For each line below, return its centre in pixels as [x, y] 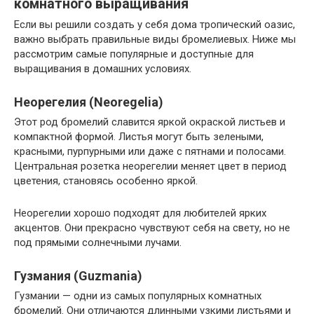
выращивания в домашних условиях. [103, 69]
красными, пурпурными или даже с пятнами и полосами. [150, 152]
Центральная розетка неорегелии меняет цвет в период [150, 166]
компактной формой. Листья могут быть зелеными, [139, 137]
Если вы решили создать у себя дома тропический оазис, [155, 25]
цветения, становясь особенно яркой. [106, 181]
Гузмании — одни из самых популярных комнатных [138, 296]
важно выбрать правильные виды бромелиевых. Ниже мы [155, 40]
